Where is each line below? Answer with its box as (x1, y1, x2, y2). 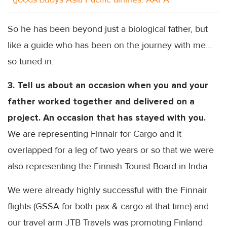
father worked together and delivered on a (8, 95, 195, 107)
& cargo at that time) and (109, 200, 209, 212)
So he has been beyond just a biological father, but (8, 23, 208, 34)
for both (59, 200, 95, 212)
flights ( (8, 200, 35, 212)
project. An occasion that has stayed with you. (8, 111, 206, 123)
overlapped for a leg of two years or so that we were (8, 144, 214, 156)
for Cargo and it (118, 128, 181, 139)
